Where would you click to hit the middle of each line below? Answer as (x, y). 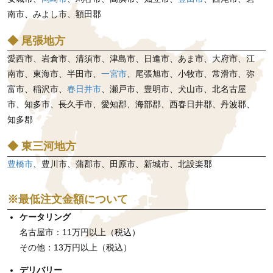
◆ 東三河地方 (42, 146)
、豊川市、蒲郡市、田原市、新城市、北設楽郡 (122, 164)
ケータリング (45, 217)
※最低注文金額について (68, 199)
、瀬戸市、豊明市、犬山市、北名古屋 (174, 89)
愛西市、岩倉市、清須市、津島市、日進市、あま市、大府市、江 (131, 58)
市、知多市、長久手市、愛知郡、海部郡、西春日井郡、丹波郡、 (131, 104)
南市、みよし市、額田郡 (54, 14)
